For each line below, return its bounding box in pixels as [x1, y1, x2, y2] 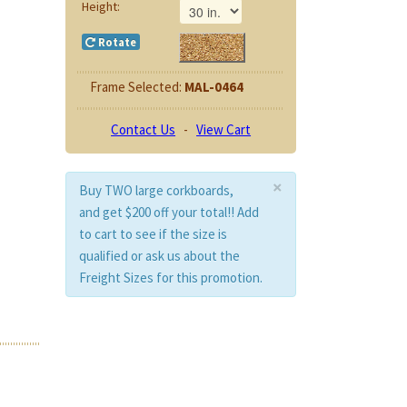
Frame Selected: [89, 77, 184, 95]
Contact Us [111, 120, 176, 138]
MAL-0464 [184, 77, 243, 95]
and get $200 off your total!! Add [79, 203, 260, 222]
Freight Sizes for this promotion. [79, 269, 263, 287]
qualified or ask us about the [79, 247, 241, 265]
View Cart [196, 120, 252, 138]
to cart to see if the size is [79, 225, 228, 243]
